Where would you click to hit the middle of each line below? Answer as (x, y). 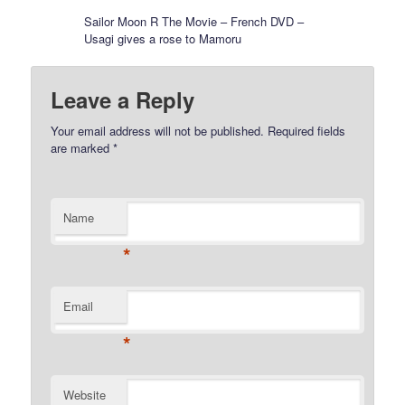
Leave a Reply (123, 100)
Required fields (305, 131)
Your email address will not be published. (158, 131)
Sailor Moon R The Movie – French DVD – (194, 21)
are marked (82, 148)
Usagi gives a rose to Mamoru (163, 38)
